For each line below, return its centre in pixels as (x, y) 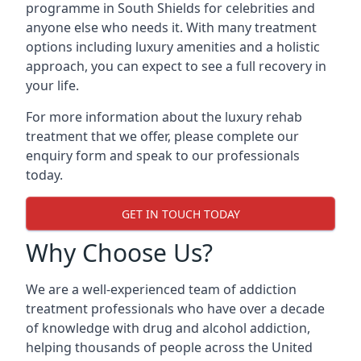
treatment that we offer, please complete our (162, 136)
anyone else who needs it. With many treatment (171, 27)
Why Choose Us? (119, 253)
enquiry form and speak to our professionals (163, 156)
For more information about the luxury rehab (164, 117)
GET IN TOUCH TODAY (180, 214)
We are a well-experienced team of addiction (161, 289)
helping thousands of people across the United (169, 347)
